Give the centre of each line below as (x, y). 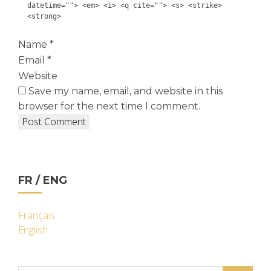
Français (37, 215)
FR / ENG (43, 180)
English (33, 230)
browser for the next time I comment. (109, 106)
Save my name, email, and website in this (126, 91)
